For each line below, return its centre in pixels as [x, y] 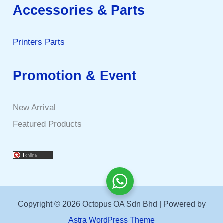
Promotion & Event [75, 76]
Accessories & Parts [79, 10]
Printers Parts [39, 42]
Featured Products [48, 124]
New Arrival [35, 108]
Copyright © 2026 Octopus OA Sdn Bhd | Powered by [111, 204]
